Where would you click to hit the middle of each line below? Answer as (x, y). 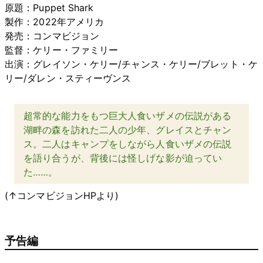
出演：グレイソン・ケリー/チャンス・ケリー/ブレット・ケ (131, 64)
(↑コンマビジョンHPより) (62, 195)
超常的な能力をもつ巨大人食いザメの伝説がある (128, 115)
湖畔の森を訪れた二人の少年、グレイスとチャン (128, 129)
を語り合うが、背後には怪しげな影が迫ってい (123, 158)
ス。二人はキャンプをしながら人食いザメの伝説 (128, 144)
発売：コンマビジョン (52, 36)
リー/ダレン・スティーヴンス (68, 78)
